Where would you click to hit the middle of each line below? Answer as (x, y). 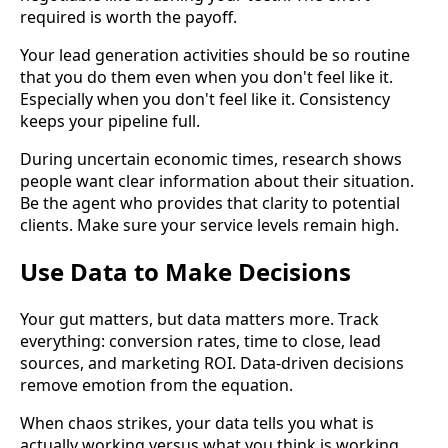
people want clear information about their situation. (217, 180)
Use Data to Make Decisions (185, 272)
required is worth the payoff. (128, 16)
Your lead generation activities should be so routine (215, 54)
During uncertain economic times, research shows (211, 158)
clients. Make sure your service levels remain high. (209, 224)
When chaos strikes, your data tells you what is (197, 423)
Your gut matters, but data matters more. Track (199, 319)
